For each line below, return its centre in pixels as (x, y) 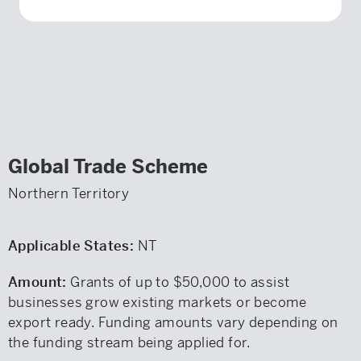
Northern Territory (69, 193)
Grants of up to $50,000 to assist (178, 282)
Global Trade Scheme (108, 167)
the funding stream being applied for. (130, 342)
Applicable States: (71, 246)
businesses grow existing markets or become (158, 302)
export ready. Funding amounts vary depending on (173, 322)
